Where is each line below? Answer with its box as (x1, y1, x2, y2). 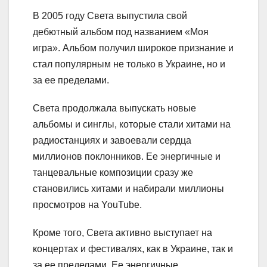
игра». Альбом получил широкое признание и (33, 42, 234, 53)
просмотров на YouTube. (33, 199, 142, 210)
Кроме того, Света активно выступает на (33, 227, 212, 238)
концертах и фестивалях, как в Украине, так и (33, 243, 233, 254)
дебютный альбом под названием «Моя (33, 26, 209, 37)
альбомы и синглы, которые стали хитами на (33, 119, 231, 129)
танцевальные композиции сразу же (33, 167, 193, 178)
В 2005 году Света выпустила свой (33, 10, 187, 21)
